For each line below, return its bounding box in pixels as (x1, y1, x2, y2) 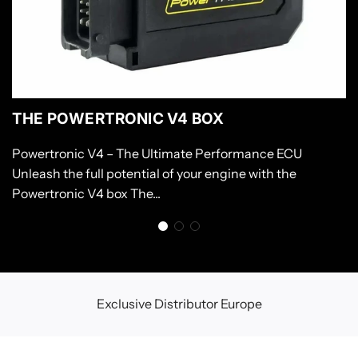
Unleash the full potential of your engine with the (12, 165, 296, 182)
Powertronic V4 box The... (12, 185, 161, 202)
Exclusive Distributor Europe (97, 296, 262, 312)
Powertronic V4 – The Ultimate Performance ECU (12, 145, 302, 162)
